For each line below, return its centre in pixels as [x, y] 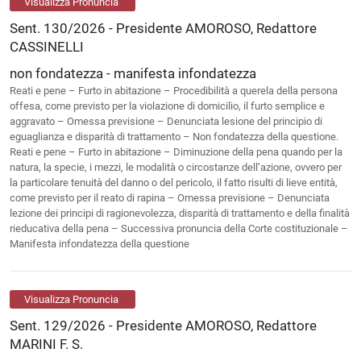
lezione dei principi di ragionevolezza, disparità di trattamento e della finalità [180, 213]
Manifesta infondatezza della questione [101, 243]
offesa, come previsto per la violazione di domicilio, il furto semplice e [167, 106]
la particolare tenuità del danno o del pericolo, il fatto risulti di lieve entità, [174, 182]
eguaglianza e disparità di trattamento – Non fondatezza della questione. [174, 136]
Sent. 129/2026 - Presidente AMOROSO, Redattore [163, 326]
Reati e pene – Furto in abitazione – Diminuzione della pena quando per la [176, 151]
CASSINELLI [47, 46]
